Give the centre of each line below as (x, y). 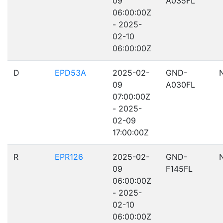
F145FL (179, 169)
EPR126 (69, 157)
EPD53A (70, 73)
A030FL (180, 85)
